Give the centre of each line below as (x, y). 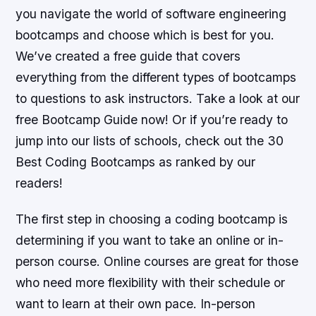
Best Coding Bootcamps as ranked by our (136, 162)
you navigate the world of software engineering (151, 13)
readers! (39, 183)
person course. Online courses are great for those (157, 262)
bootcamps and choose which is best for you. (145, 35)
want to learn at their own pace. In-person (136, 304)
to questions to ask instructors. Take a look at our (158, 98)
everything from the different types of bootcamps (156, 77)
